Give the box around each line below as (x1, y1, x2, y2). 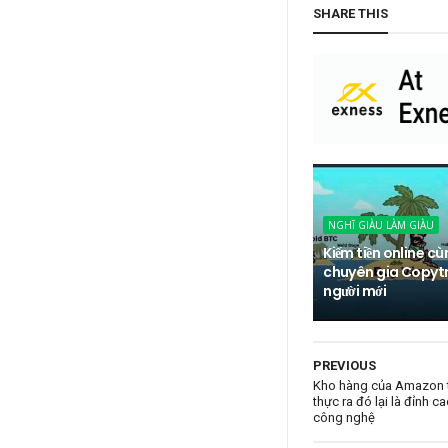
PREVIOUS (313, 358, 377, 374)
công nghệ (313, 410, 376, 426)
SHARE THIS (313, 6, 389, 22)
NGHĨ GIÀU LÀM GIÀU (328, 218, 435, 233)
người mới (323, 281, 387, 302)
